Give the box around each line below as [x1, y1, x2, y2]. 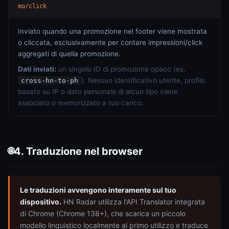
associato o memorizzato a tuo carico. [18, 99, 144, 107]
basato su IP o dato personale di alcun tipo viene [18, 87, 178, 96]
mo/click [18, 3, 47, 10]
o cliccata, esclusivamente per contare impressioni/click [18, 38, 202, 47]
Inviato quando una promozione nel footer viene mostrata [18, 27, 207, 35]
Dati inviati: [18, 65, 56, 73]
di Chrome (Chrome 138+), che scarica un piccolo [20, 209, 186, 218]
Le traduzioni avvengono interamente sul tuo [20, 186, 176, 194]
